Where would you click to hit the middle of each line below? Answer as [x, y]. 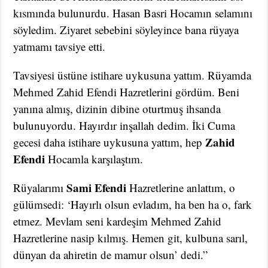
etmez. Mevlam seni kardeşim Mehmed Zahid [118, 221]
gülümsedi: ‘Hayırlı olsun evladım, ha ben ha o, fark [133, 205]
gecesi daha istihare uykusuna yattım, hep [109, 142]
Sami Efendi [95, 188]
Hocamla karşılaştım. [94, 159]
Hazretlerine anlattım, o [181, 188]
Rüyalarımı [39, 188]
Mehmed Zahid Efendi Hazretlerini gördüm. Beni [127, 92]
